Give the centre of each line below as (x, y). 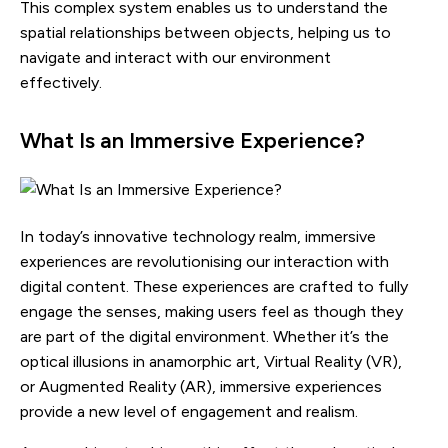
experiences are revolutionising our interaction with (204, 261)
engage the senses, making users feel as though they (211, 311)
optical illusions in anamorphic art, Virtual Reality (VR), (211, 361)
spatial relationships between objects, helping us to (205, 32)
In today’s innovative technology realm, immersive (198, 236)
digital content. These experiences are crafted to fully (214, 286)
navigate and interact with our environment (175, 57)
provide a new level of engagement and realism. (189, 411)
